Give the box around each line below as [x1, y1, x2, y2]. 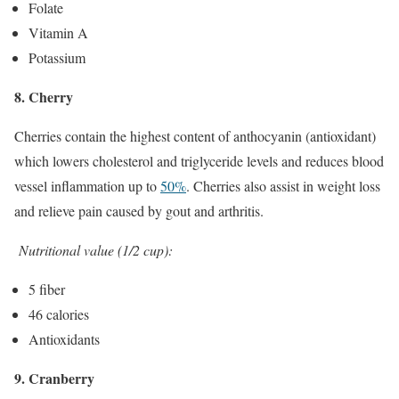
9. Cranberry [14, 367, 94, 388]
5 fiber [28, 279, 65, 298]
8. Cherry [14, 85, 73, 107]
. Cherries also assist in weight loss [186, 175, 380, 195]
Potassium [28, 47, 85, 67]
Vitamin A [28, 22, 88, 42]
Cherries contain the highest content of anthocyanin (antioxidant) [14, 126, 376, 145]
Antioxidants [28, 329, 100, 348]
